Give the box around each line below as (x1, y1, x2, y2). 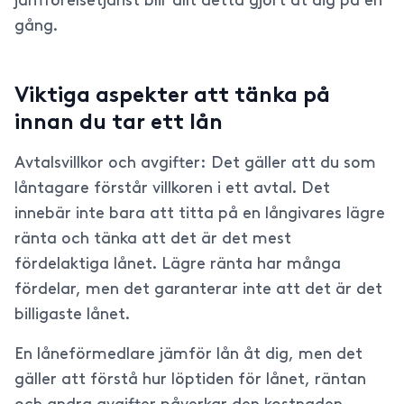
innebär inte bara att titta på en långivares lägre (14, 206, 385, 223)
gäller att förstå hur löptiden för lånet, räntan (14, 372, 366, 389)
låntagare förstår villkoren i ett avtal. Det (14, 180, 330, 197)
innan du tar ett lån (14, 113, 223, 134)
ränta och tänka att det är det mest (14, 231, 291, 248)
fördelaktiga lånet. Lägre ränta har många (14, 256, 341, 273)
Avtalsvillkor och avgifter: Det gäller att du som (14, 155, 376, 172)
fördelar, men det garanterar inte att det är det (14, 281, 382, 298)
